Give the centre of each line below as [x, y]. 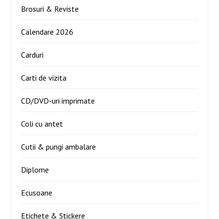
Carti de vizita [44, 77]
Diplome [35, 169]
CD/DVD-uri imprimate [58, 100]
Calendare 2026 [47, 32]
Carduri [33, 55]
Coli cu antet [42, 123]
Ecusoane [37, 192]
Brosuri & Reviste [50, 9]
